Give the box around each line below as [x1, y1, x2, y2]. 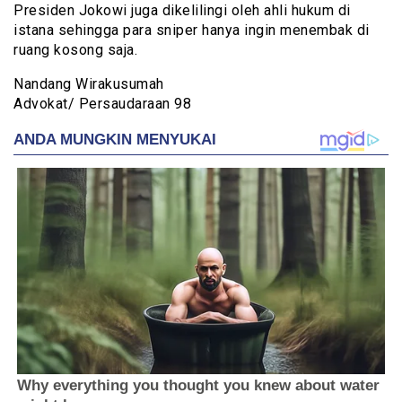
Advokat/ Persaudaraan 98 [13, 94, 191, 112]
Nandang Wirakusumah [13, 74, 164, 92]
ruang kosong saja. [13, 40, 137, 58]
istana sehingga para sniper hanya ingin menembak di [13, 21, 370, 39]
